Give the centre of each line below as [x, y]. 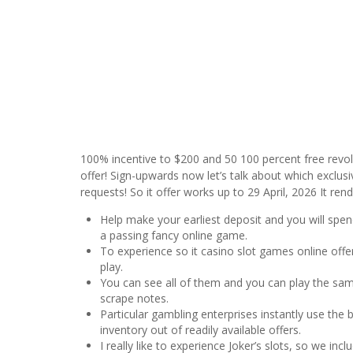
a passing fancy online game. [174, 236]
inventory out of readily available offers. [201, 330]
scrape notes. [134, 299]
